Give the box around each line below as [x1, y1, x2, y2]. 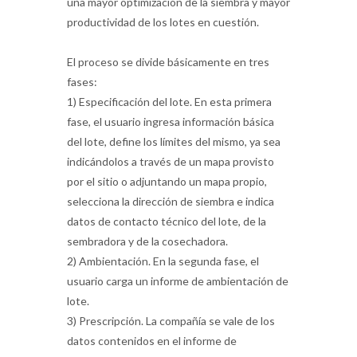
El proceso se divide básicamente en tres [67, 54, 269, 69]
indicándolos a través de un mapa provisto [67, 154, 274, 168]
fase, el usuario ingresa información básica [67, 114, 274, 128]
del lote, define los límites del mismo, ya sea [67, 134, 280, 148]
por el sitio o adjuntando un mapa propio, [67, 174, 267, 188]
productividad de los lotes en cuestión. [67, 14, 259, 29]
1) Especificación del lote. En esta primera [67, 94, 272, 108]
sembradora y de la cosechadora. [67, 233, 228, 248]
